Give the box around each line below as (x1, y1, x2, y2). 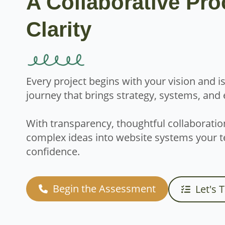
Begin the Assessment (53, 181, 156, 195)
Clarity (26, 18, 91, 41)
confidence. (26, 144, 80, 158)
